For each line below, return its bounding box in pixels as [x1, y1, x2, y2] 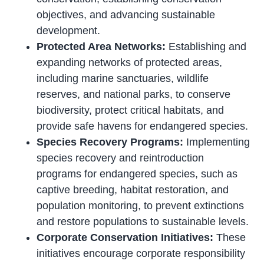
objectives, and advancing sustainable [37, 8, 216, 21]
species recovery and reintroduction [37, 151, 204, 164]
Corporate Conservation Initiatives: [37, 231, 214, 243]
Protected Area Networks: [37, 40, 166, 52]
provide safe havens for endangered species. [37, 120, 249, 132]
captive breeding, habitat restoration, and [37, 183, 229, 196]
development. [37, 24, 101, 37]
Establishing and [166, 40, 247, 52]
